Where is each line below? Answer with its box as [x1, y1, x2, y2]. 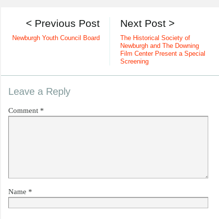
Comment [8, 107, 40, 115]
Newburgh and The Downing [120, 43, 199, 50]
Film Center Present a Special [120, 50, 205, 58]
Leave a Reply [8, 86, 70, 97]
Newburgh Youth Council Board [12, 35, 100, 42]
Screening [120, 58, 149, 66]
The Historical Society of [120, 35, 190, 42]
